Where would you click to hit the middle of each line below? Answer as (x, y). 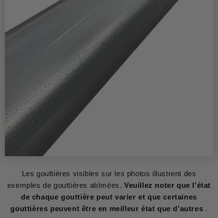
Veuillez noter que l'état (168, 185)
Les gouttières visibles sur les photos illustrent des (109, 173)
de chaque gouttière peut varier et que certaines (109, 197)
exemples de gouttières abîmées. (66, 185)
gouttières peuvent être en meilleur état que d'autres (107, 208)
